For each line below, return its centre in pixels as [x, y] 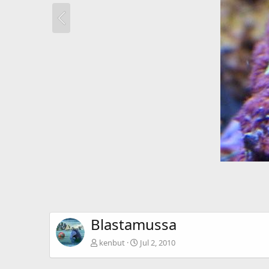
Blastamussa [134, 225]
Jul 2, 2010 [158, 243]
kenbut [112, 243]
